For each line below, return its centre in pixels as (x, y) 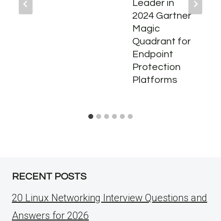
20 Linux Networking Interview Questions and (110, 198)
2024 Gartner (162, 16)
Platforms (155, 80)
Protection (156, 67)
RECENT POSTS (49, 177)
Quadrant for (162, 42)
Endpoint (153, 55)
